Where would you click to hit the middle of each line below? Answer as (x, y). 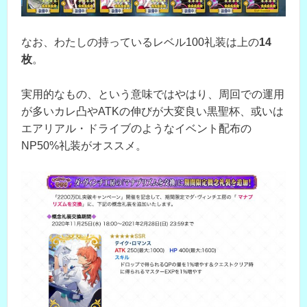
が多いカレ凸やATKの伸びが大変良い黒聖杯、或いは (152, 111)
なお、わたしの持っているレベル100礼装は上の (140, 42)
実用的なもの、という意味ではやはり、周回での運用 (153, 94)
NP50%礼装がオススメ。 (84, 145)
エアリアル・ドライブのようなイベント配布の (136, 128)
